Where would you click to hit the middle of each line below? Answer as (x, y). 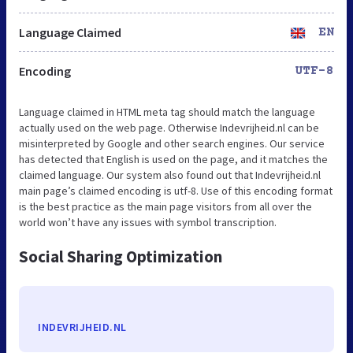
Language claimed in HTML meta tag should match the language (167, 112)
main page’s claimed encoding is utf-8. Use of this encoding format (176, 191)
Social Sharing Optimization (121, 257)
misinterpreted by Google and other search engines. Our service (172, 144)
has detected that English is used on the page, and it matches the (173, 160)
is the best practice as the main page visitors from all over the (165, 207)
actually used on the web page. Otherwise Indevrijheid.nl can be (169, 128)
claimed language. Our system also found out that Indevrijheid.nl (170, 175)
